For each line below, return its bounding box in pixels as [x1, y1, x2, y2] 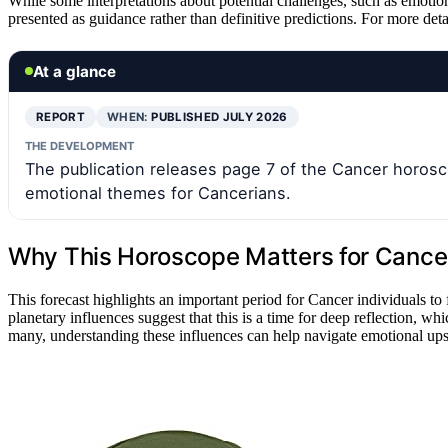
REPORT [36, 109, 86, 124]
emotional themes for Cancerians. [25, 182, 291, 203]
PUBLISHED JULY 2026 [151, 109, 288, 124]
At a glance [33, 61, 116, 81]
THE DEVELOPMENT [25, 138, 134, 153]
